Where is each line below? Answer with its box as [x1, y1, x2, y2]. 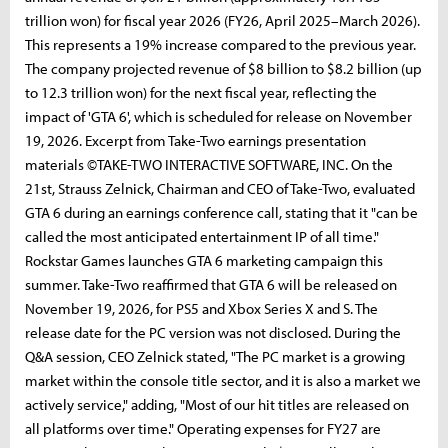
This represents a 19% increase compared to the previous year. [25, 35, 416, 54]
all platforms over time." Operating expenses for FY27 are [25, 419, 381, 438]
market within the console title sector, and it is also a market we [25, 371, 421, 390]
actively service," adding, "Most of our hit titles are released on [25, 395, 409, 414]
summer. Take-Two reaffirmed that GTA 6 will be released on [25, 275, 397, 294]
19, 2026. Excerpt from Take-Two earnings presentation [25, 131, 366, 150]
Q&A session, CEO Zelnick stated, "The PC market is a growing [25, 347, 405, 366]
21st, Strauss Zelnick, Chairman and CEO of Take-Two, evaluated [25, 179, 415, 198]
